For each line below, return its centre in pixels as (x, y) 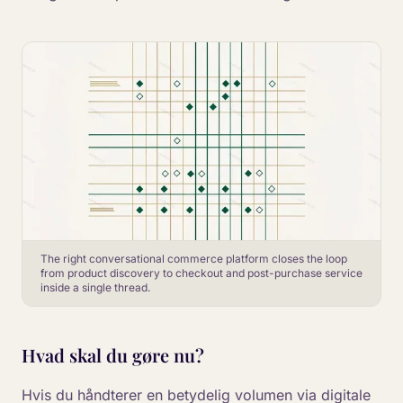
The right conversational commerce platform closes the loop (194, 259)
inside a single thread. (95, 287)
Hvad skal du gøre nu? (113, 355)
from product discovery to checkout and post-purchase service (201, 273)
